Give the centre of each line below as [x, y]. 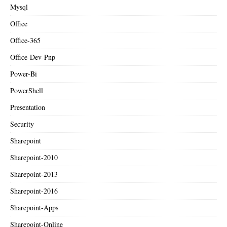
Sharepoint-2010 [34, 157]
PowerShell [27, 90]
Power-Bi [24, 73]
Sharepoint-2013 [34, 174]
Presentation [28, 107]
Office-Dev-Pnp [33, 57]
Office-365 [25, 40]
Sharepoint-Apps [34, 207]
